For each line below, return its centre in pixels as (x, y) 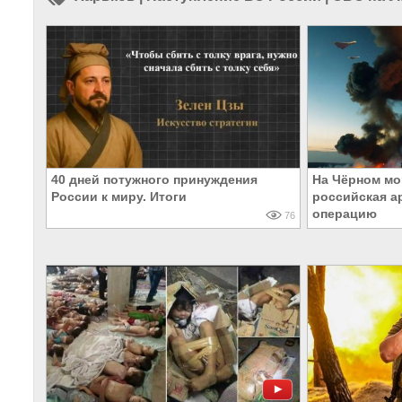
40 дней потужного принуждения (154, 180)
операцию (345, 214)
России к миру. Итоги (119, 197)
